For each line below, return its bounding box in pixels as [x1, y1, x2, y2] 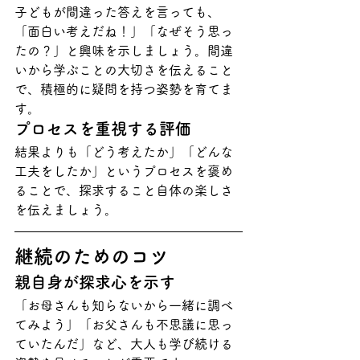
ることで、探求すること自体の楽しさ [14, 183, 233, 197]
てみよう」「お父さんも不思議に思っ [14, 317, 233, 331]
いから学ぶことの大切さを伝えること [14, 63, 233, 76]
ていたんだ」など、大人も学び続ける [14, 337, 233, 350]
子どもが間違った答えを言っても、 [14, 5, 220, 18]
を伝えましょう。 [14, 202, 117, 216]
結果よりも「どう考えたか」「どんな [14, 145, 233, 158]
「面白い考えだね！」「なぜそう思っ [14, 24, 233, 38]
